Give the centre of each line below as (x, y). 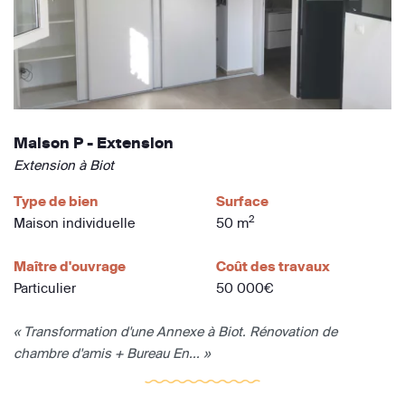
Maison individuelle (75, 223)
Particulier (45, 288)
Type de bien (56, 202)
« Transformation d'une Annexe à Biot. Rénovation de (175, 332)
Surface (242, 202)
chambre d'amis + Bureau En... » (112, 353)
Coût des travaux (273, 267)
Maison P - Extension (94, 143)
